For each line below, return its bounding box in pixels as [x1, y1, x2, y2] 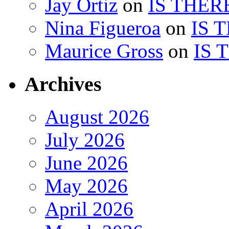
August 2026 [45, 106, 149, 128]
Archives [25, 72, 102, 96]
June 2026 [45, 152, 128, 174]
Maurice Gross [45, 39, 163, 62]
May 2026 [45, 175, 128, 197]
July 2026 [45, 129, 125, 151]
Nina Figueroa [45, 16, 161, 39]
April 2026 [45, 198, 133, 220]
